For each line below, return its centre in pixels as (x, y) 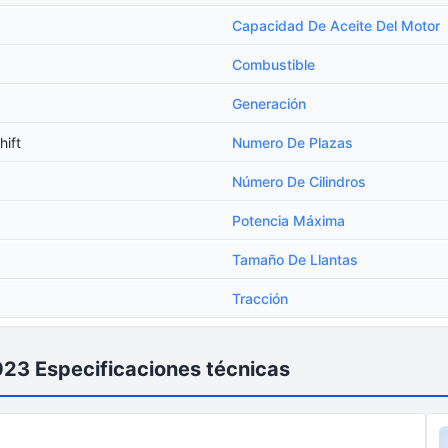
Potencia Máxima (288, 220)
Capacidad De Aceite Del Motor (336, 25)
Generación (269, 103)
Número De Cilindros (299, 181)
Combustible (273, 64)
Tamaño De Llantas (295, 259)
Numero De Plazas (292, 142)
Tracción (260, 298)
